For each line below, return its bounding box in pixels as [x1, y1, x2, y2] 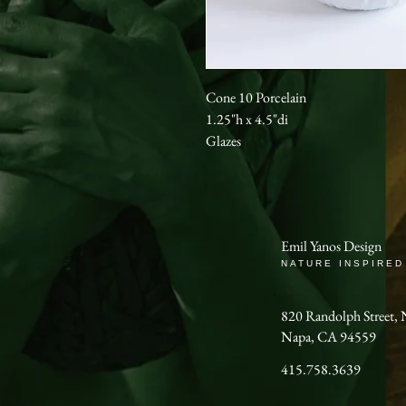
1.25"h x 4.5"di [206, 110, 288, 129]
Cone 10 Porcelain [206, 88, 306, 107]
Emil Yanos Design [281, 237, 382, 256]
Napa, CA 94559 [281, 327, 376, 346]
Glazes [206, 131, 241, 150]
